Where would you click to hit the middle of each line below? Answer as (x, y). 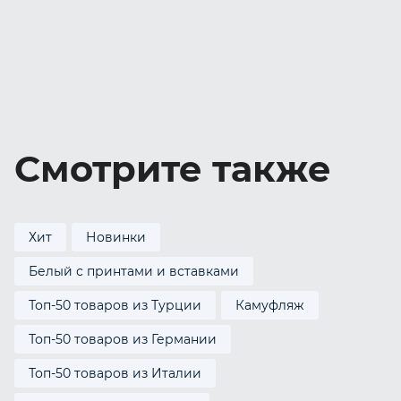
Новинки (116, 237)
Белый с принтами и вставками (134, 271)
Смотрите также (173, 169)
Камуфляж (270, 305)
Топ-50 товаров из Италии (115, 373)
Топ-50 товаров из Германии (123, 339)
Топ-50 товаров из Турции (115, 305)
